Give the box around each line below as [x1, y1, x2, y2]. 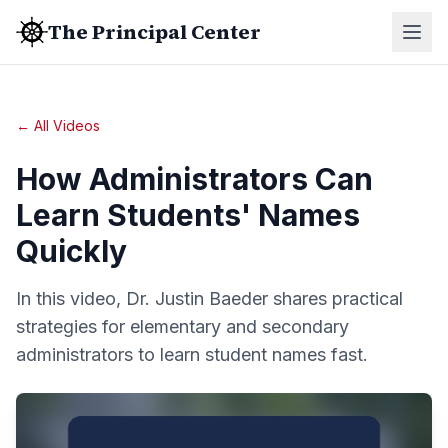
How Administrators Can [16, 161, 373, 197]
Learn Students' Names [16, 197, 360, 233]
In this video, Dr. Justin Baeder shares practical [16, 288, 403, 309]
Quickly [16, 233, 127, 269]
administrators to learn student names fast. [16, 344, 368, 365]
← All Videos [16, 117, 100, 134]
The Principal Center [48, 18, 261, 46]
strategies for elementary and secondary [16, 316, 349, 337]
